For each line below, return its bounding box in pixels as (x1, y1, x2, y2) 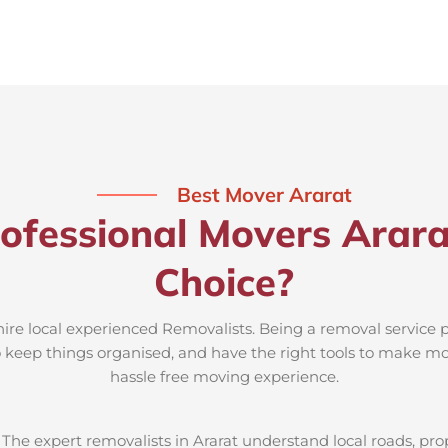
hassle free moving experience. (109, 367, 339, 387)
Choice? (154, 258, 294, 307)
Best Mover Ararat (176, 182, 352, 208)
